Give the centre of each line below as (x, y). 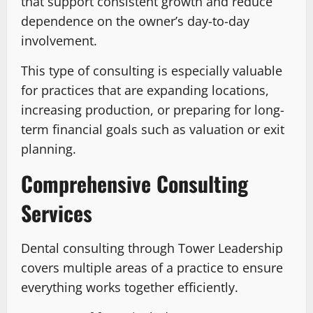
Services (57, 213)
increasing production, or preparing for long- (153, 110)
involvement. (59, 41)
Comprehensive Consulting (134, 184)
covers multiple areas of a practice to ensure (152, 268)
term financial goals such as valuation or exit (153, 130)
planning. (49, 149)
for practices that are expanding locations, (145, 90)
